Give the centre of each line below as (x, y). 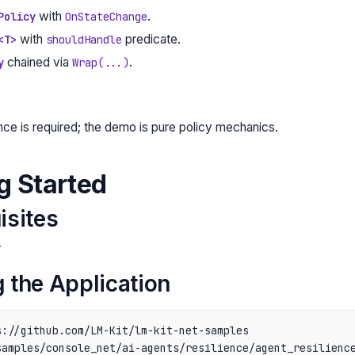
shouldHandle (84, 39)
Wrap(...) (100, 62)
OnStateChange (106, 16)
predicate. (151, 39)
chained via (38, 62)
